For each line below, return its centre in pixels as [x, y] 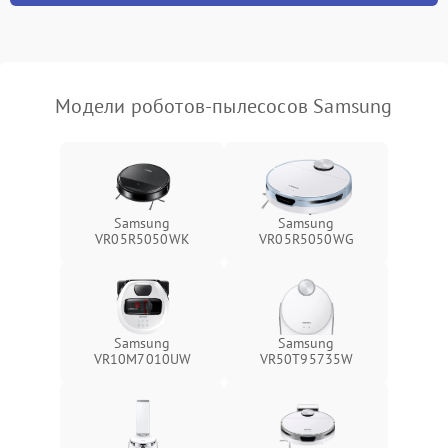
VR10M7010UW [142, 359]
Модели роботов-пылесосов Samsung [224, 106]
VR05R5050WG [306, 239]
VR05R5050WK [142, 239]
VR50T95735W [306, 359]
